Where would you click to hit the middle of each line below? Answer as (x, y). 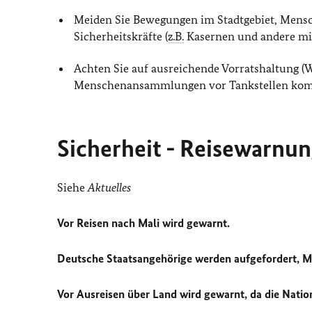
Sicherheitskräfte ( (121, 37)
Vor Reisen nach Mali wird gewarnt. (143, 223)
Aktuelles (109, 187)
